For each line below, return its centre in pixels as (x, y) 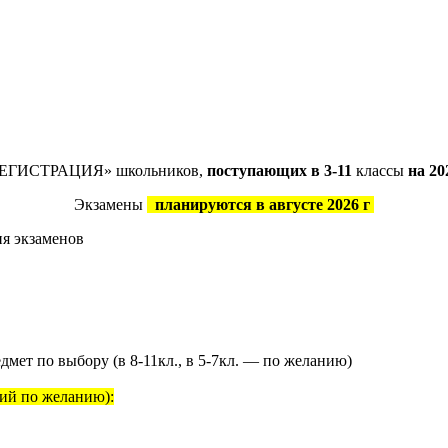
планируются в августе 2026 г (260, 204)
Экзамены (110, 204)
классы (379, 170)
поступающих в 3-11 (279, 170)
